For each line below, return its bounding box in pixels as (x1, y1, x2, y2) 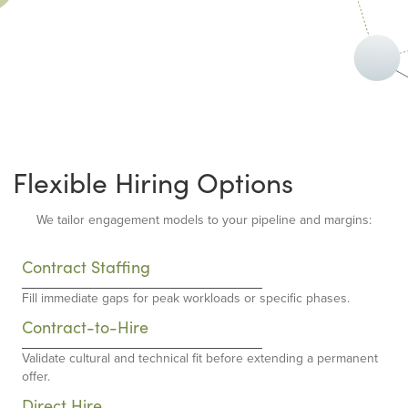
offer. (22, 367, 50, 386)
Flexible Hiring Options (13, 164, 293, 201)
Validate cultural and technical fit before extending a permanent (22, 349, 378, 368)
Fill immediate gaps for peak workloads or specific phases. (22, 289, 350, 308)
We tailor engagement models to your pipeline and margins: (36, 210, 372, 229)
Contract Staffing (22, 256, 150, 279)
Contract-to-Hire (22, 316, 148, 339)
